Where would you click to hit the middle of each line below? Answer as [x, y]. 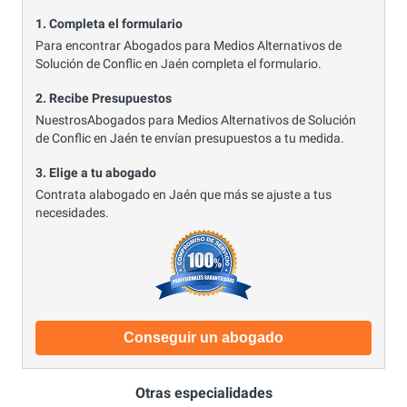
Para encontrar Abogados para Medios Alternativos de [189, 45]
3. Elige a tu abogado [96, 173]
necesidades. [72, 212]
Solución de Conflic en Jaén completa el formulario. [179, 63]
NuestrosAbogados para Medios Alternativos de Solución [196, 119]
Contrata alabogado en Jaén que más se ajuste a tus [184, 194]
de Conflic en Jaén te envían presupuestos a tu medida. [190, 138]
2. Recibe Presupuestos [104, 99]
